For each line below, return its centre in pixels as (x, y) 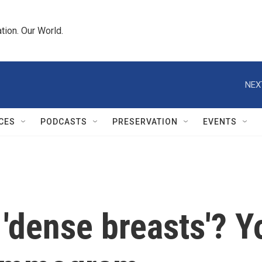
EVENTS (220, 122)
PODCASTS (64, 122)
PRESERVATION (145, 122)
